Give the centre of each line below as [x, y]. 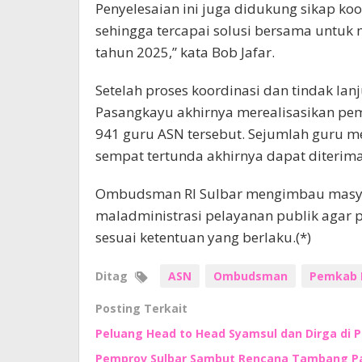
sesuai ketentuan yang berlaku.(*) [203, 237]
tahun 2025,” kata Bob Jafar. [185, 52]
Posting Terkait [141, 308]
